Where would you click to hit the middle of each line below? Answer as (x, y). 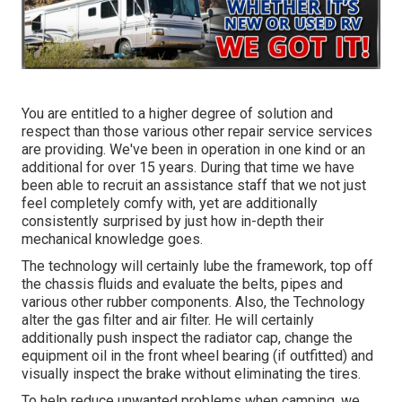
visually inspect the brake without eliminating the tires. (191, 374)
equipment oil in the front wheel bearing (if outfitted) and (197, 356)
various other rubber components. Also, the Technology (193, 302)
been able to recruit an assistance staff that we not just (194, 186)
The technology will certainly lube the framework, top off (197, 267)
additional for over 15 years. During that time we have (188, 168)
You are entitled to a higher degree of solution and (177, 114)
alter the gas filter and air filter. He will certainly (168, 320)
